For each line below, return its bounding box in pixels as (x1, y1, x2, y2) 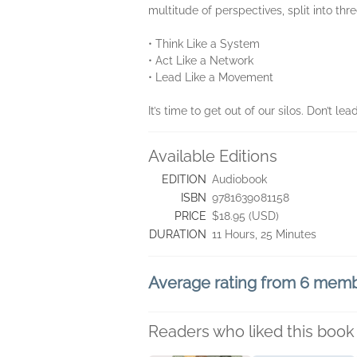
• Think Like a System (148, 37, 260, 50)
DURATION (149, 228, 206, 241)
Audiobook (212, 173, 267, 186)
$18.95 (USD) (212, 210, 279, 222)
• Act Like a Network (148, 54, 253, 67)
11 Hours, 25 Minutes (212, 228, 316, 241)
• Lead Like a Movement (148, 71, 273, 84)
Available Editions (148, 147, 277, 166)
